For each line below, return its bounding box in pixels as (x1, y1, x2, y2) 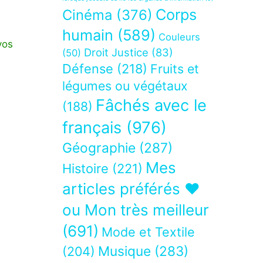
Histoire (62, 161, 109, 177)
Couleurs (159, 31, 200, 43)
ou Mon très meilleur (62, 201, 209, 220)
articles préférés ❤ (62, 180, 200, 198)
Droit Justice (84, 46, 149, 59)
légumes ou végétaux (62, 78, 188, 94)
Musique (98, 243, 151, 259)
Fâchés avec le (96, 96, 207, 116)
